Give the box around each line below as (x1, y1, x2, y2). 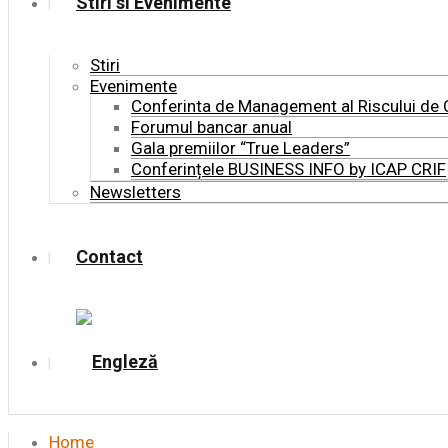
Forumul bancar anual (131, 117, 292, 137)
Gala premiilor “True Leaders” (131, 138, 350, 158)
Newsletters (90, 182, 181, 202)
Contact (76, 246, 143, 267)
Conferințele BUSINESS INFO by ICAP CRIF (131, 159, 446, 179)
